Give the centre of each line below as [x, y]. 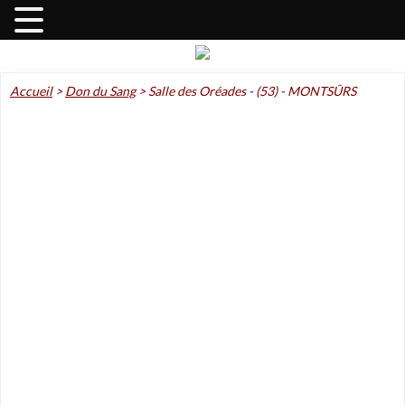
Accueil [31, 91]
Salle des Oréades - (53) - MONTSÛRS [252, 91]
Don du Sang [100, 91]
